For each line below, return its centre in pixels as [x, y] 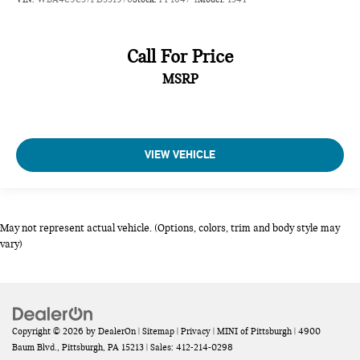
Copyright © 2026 [49, 331]
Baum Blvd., [36, 347]
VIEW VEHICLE [180, 154]
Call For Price [180, 56]
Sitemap [158, 331]
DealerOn [117, 331]
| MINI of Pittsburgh [251, 331]
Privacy [196, 331]
